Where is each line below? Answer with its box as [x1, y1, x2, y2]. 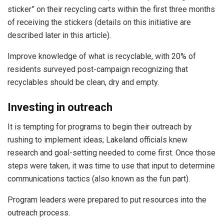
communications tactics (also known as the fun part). [7, 173, 190, 183]
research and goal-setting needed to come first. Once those [7, 147, 215, 157]
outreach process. [7, 207, 70, 217]
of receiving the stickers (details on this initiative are [7, 17, 191, 27]
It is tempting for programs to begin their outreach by [7, 121, 192, 131]
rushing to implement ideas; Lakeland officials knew [7, 134, 187, 144]
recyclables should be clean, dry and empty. [7, 77, 159, 87]
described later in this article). [7, 30, 111, 40]
